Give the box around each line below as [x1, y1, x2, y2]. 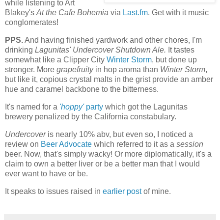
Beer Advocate [41, 139, 92, 148]
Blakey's [5, 8, 36, 17]
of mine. [141, 187, 171, 195]
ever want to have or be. [5, 169, 88, 178]
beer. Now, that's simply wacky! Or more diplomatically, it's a [5, 149, 212, 158]
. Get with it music [148, 8, 209, 17]
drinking [5, 46, 35, 55]
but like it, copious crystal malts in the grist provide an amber [5, 75, 213, 84]
